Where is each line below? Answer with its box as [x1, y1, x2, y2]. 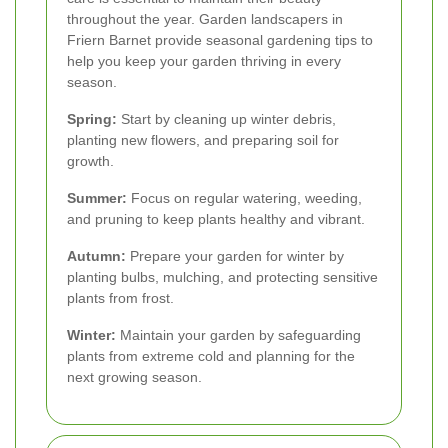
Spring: [67, 111, 117, 128]
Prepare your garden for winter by [126, 248, 344, 265]
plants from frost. [67, 290, 174, 307]
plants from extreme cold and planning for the [67, 348, 355, 365]
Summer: [67, 190, 127, 207]
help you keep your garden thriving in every [67, 53, 341, 70]
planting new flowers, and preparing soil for [67, 132, 339, 149]
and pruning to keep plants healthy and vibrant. [67, 211, 365, 228]
